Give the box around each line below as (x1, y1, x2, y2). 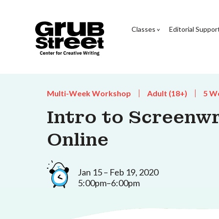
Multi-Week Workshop (47, 88, 131, 98)
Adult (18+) (147, 88, 187, 98)
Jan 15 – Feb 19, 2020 (78, 166, 158, 177)
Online (47, 129, 109, 151)
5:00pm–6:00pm (78, 177, 140, 188)
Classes (131, 24, 155, 33)
